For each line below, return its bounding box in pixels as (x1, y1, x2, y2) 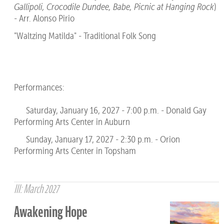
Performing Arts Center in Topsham (13, 144, 136, 156)
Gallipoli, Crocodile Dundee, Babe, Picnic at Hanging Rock (13, 1, 214, 13)
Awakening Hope (13, 202, 87, 222)
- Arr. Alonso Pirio (13, 12, 74, 24)
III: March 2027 (13, 180, 58, 197)
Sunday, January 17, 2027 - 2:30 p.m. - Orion (13, 133, 180, 145)
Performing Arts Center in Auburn (13, 116, 130, 128)
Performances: (13, 81, 64, 93)
